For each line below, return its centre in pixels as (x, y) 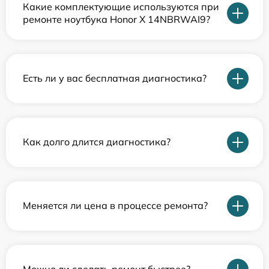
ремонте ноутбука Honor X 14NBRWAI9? (116, 19)
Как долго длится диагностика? (97, 142)
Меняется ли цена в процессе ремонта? (115, 206)
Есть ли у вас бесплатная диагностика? (115, 78)
